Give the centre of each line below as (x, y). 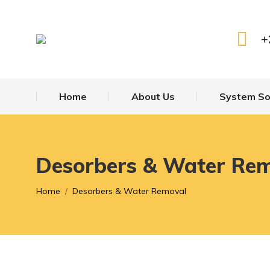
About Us (153, 96)
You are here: (65, 187)
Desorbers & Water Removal (129, 191)
